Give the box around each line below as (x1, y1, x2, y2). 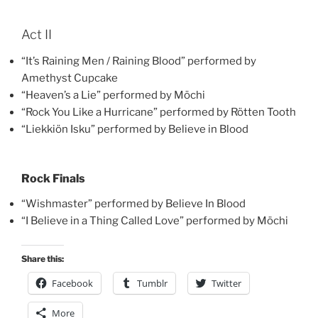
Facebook (52, 277, 93, 290)
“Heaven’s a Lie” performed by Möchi (21, 89, 205, 102)
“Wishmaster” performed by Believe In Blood (21, 197, 246, 210)
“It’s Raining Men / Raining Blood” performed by (21, 55, 256, 67)
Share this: (21, 253, 64, 264)
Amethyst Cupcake (21, 72, 118, 84)
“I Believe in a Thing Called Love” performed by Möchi (21, 214, 288, 227)
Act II (21, 26, 52, 42)
